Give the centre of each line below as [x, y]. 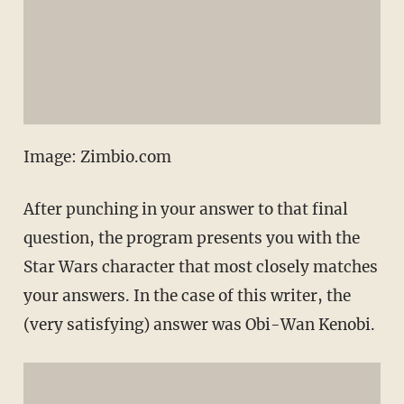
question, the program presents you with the [191, 238]
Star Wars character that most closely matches [200, 266]
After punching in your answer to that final [185, 209]
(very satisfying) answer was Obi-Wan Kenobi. [199, 324]
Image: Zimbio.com [97, 156]
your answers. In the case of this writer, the [187, 295]
